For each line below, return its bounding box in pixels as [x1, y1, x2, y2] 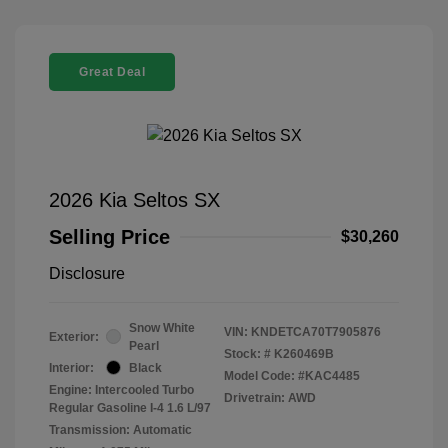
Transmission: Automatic [49, 422, 192, 437]
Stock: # [224, 346, 271, 361]
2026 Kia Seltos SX [49, 188, 220, 211]
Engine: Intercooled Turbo [49, 382, 194, 397]
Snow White [129, 320, 195, 335]
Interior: [49, 360, 94, 375]
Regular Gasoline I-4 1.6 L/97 [49, 400, 211, 415]
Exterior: [49, 329, 99, 344]
